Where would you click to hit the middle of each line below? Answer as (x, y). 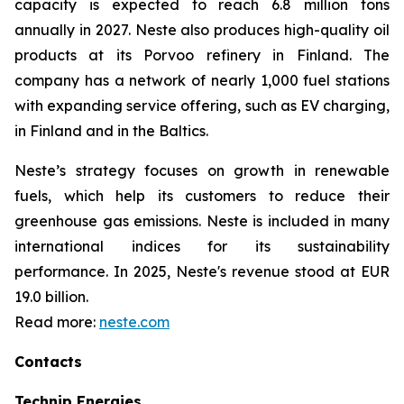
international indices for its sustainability (202, 246)
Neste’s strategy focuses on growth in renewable (202, 170)
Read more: (57, 322)
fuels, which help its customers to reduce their (202, 196)
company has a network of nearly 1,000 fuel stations (202, 80)
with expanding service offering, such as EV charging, (202, 106)
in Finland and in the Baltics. (111, 131)
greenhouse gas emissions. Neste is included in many (202, 221)
